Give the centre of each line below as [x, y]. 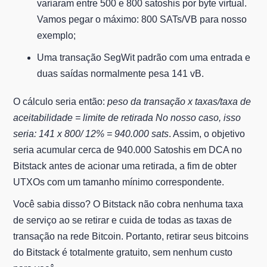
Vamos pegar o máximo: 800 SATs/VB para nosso [142, 20]
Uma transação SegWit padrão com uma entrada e [144, 58]
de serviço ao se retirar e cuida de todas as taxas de [123, 221]
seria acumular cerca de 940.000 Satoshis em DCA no [128, 150]
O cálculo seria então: [60, 102]
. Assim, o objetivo [207, 134]
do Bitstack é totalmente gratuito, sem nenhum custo [123, 253]
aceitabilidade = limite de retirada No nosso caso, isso [127, 118]
